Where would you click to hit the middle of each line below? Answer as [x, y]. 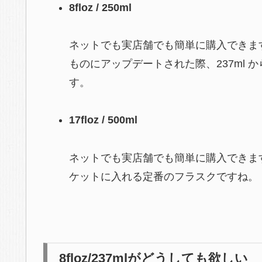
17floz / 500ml [103, 120]
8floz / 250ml [100, 7]
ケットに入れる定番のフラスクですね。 [163, 176]
